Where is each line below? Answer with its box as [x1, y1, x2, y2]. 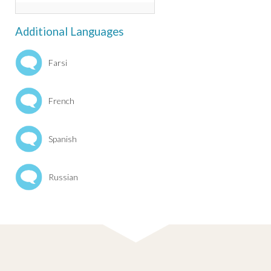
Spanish [48, 134, 77, 145]
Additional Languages [15, 25, 124, 39]
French [48, 96, 74, 106]
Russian [48, 172, 78, 183]
